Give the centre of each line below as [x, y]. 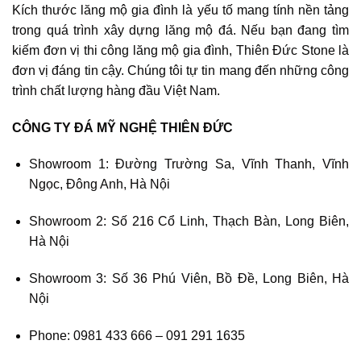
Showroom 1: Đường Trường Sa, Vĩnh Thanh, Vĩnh [189, 164]
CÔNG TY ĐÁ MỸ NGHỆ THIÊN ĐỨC [122, 127]
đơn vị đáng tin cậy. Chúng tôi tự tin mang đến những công [180, 70]
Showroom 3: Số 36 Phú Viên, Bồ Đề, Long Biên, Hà [189, 279]
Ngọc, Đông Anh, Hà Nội [99, 185]
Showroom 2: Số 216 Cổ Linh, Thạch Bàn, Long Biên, [189, 222]
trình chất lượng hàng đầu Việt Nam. [116, 90]
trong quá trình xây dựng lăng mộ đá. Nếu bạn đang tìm [180, 30]
